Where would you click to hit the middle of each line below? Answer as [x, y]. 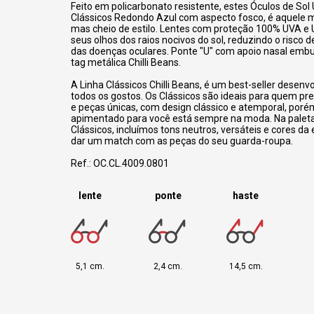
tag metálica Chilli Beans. [125, 63]
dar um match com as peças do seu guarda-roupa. [182, 141]
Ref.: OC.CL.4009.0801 [120, 164]
